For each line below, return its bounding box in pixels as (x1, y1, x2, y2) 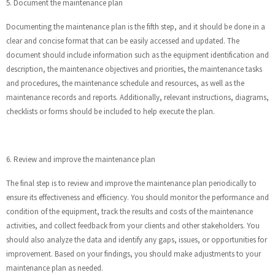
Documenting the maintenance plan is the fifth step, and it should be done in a (6, 21, 265, 33)
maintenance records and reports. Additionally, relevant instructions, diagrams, (6, 92, 269, 103)
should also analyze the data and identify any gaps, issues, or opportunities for (6, 234, 267, 246)
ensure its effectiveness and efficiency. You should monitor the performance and (6, 192, 269, 203)
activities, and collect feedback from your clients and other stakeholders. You (6, 220, 260, 231)
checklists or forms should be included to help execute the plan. (6, 106, 215, 117)
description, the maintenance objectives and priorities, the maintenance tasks (6, 64, 262, 75)
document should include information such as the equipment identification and (6, 50, 269, 61)
